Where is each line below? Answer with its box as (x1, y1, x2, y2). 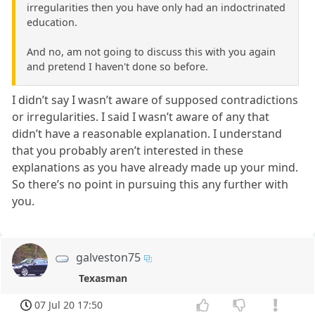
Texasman (79, 271, 128, 285)
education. (27, 15, 77, 30)
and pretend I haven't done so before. (27, 60, 208, 74)
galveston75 (76, 250, 141, 266)
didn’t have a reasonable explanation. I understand (12, 126, 283, 142)
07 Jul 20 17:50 (34, 298, 103, 312)
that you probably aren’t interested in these (12, 143, 244, 159)
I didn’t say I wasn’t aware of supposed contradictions (12, 92, 299, 108)
